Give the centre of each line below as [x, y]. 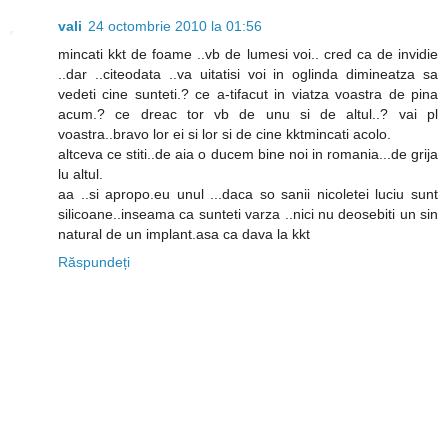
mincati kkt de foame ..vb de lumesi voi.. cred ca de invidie [248, 53]
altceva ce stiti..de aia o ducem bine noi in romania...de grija [248, 153]
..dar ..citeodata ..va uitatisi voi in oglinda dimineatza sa [248, 73]
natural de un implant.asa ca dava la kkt [184, 233]
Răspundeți [94, 261]
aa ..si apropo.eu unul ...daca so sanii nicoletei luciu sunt [248, 193]
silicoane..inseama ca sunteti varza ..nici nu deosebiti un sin [248, 213]
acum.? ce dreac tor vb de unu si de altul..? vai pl [248, 113]
